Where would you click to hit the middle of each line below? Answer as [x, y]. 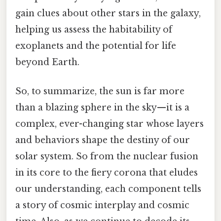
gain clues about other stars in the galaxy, [108, 13]
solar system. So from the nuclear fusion [107, 156]
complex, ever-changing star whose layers [110, 124]
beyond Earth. [47, 62]
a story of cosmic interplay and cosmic [102, 205]
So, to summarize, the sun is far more [100, 91]
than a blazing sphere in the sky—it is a [102, 107]
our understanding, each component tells [108, 189]
